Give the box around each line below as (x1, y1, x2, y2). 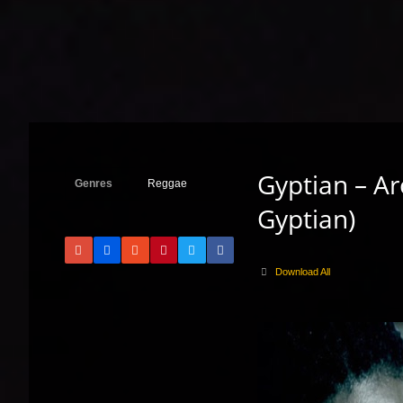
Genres (75, 177, 112, 190)
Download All (275, 266, 331, 277)
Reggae (148, 177, 188, 190)
